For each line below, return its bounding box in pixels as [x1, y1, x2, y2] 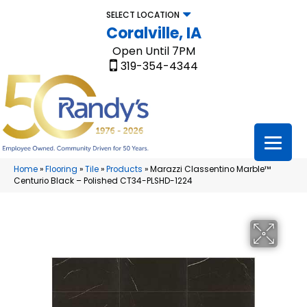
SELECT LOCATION [106, 9, 180, 21]
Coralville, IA [106, 23, 201, 44]
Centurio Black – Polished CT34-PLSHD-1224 [14, 175, 193, 187]
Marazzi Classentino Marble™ [150, 164, 271, 175]
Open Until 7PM [112, 43, 195, 59]
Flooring [45, 164, 77, 175]
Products [106, 164, 143, 175]
